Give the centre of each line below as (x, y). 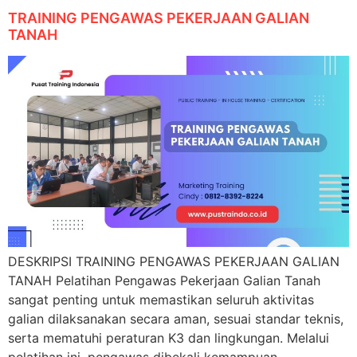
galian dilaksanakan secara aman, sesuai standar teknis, (176, 319)
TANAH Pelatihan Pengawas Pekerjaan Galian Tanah (164, 281)
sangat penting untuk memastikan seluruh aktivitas (161, 300)
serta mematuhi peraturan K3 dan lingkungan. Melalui (169, 338)
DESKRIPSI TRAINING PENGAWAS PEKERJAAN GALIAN (174, 262)
